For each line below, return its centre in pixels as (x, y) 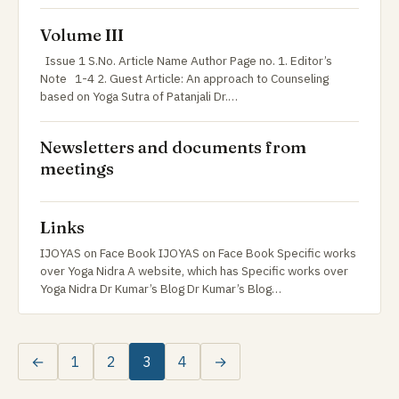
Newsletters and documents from (173, 148)
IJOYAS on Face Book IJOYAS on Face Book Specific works (198, 253)
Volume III (82, 35)
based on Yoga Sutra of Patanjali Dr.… (139, 96)
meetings (77, 169)
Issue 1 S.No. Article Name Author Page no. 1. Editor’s (186, 60)
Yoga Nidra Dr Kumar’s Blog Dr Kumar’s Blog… (161, 289)
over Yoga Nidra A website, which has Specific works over (194, 271)
